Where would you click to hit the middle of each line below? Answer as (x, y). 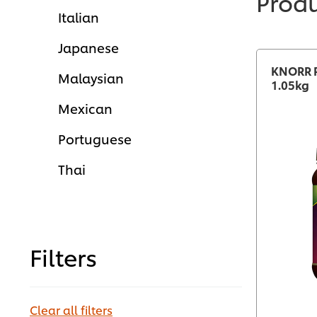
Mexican (85, 108)
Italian (79, 17)
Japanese (88, 47)
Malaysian (91, 78)
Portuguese (95, 139)
